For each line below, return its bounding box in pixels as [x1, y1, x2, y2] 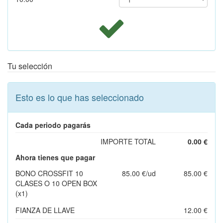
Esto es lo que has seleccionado [15, 90, 144, 104]
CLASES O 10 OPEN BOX [15, 178, 97, 188]
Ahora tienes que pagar [15, 152, 95, 162]
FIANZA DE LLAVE [15, 205, 75, 215]
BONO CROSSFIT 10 [15, 168, 83, 178]
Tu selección [7, 60, 52, 72]
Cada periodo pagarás [15, 119, 91, 130]
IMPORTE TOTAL [101, 136, 156, 146]
